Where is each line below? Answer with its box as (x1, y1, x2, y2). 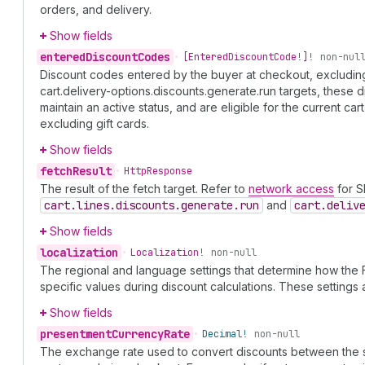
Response (147, 165, 192, 178)
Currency (112, 327, 164, 341)
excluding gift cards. (40, 117, 149, 130)
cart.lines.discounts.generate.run (44, 198, 259, 213)
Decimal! (202, 328, 248, 341)
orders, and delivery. (40, 2, 152, 16)
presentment (40, 327, 112, 341)
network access (248, 182, 334, 196)
